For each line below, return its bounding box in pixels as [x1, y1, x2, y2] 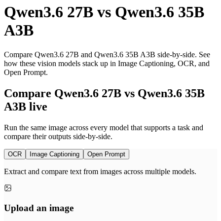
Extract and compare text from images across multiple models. [4, 167, 196, 176]
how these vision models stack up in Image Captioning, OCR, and [4, 59, 210, 68]
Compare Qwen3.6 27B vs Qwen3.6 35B [4, 86, 205, 100]
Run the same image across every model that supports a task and [4, 123, 203, 132]
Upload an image [4, 203, 74, 214]
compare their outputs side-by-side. [4, 132, 112, 141]
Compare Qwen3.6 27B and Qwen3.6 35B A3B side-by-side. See [4, 50, 210, 59]
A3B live [4, 100, 47, 113]
